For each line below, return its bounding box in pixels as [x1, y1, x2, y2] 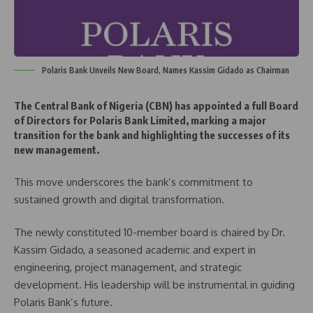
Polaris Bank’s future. [14, 296, 112, 310]
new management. [14, 143, 99, 156]
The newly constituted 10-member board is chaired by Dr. [14, 226, 285, 240]
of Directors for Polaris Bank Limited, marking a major [14, 114, 266, 127]
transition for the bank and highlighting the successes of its [14, 129, 290, 142]
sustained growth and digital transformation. [14, 192, 224, 206]
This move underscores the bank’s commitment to [14, 175, 253, 189]
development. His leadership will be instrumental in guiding [14, 278, 295, 292]
